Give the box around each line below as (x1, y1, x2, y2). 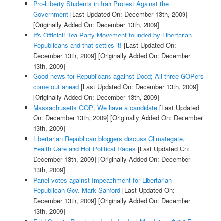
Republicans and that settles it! (33, 40, 122, 50)
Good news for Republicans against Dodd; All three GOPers (33, 72, 204, 81)
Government (33, 9, 68, 19)
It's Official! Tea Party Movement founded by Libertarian (33, 30, 192, 40)
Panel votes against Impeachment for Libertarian (33, 175, 172, 185)
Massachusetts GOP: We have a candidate (33, 103, 157, 112)
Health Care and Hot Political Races (33, 144, 136, 154)
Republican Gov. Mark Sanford (33, 185, 120, 195)
